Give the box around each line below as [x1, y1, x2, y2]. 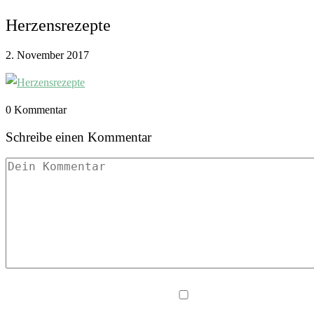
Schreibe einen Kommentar [6, 129, 151, 144]
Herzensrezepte [6, 15, 111, 34]
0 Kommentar [6, 103, 67, 116]
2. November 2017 [6, 48, 89, 61]
